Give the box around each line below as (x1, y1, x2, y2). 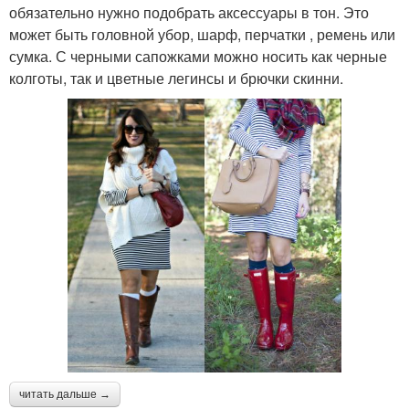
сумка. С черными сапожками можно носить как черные (9, 45, 387, 67)
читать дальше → (19, 387, 110, 401)
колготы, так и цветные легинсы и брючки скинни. (9, 67, 343, 89)
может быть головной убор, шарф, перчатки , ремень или (9, 23, 395, 45)
